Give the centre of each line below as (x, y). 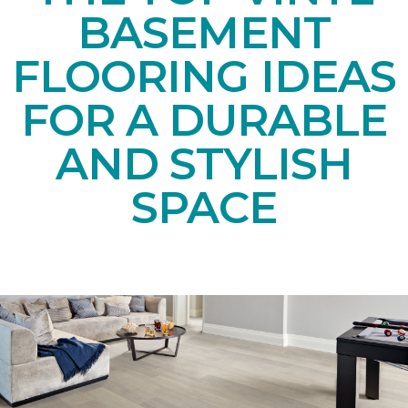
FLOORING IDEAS (204, 76)
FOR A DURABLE (204, 120)
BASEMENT (204, 32)
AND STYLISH (204, 163)
